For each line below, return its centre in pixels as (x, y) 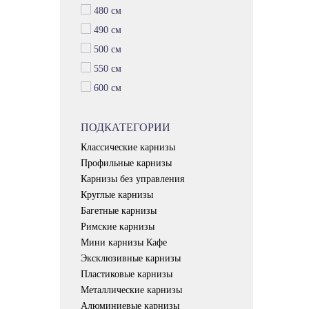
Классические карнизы (128, 148)
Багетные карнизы (119, 211)
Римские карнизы (118, 227)
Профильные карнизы (126, 163)
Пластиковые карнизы (127, 275)
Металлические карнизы (131, 290)
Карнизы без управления (132, 179)
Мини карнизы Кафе (124, 243)
